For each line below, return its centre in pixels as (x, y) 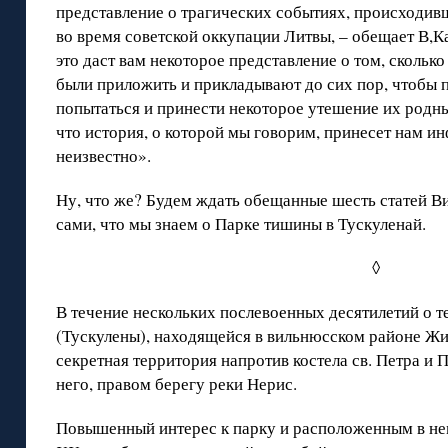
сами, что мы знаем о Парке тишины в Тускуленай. (241, 224)
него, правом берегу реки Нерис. (176, 384)
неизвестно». (103, 156)
